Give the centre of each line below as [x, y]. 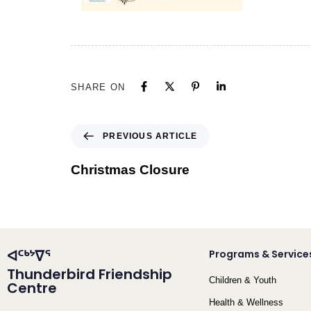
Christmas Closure [130, 170]
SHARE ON [98, 87]
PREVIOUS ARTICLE [150, 136]
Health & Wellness [246, 303]
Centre [32, 288]
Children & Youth [242, 280]
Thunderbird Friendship [90, 275]
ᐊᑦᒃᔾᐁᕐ [28, 257]
